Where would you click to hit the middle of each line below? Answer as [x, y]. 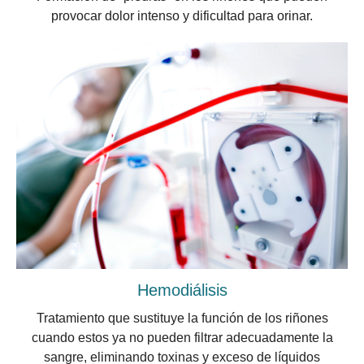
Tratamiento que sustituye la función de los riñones [182, 318]
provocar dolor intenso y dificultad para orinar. [182, 16]
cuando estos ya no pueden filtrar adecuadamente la [182, 338]
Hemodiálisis [182, 290]
